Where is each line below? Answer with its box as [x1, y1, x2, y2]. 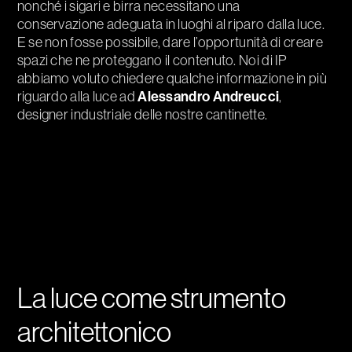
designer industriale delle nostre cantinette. [16, 105, 268, 124]
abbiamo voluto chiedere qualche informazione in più [16, 69, 327, 88]
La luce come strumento [16, 280, 286, 316]
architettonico [16, 313, 171, 350]
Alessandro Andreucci [137, 87, 280, 106]
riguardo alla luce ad [16, 87, 138, 106]
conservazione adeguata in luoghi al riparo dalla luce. [16, 15, 324, 34]
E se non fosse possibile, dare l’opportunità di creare [16, 33, 323, 52]
